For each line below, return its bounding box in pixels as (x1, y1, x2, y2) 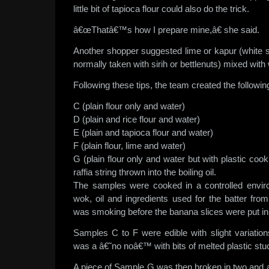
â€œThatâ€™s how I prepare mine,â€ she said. (73, 25, 259, 35)
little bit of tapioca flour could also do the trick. (73, 4, 249, 14)
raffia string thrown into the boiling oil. (73, 167, 216, 177)
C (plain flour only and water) (73, 101, 185, 111)
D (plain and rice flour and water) (73, 114, 200, 124)
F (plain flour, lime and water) (73, 141, 186, 151)
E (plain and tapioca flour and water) (73, 127, 213, 138)
